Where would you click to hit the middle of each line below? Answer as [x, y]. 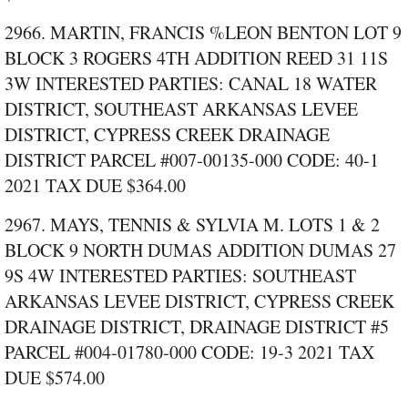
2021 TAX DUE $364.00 [95, 186]
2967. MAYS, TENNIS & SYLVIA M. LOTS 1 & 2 [192, 225]
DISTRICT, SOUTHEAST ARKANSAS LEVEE [181, 109]
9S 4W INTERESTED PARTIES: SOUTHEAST [180, 276]
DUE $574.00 [55, 378]
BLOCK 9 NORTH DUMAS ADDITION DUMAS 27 [200, 250]
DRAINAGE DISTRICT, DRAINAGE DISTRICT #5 [197, 327]
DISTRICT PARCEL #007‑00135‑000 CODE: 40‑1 [192, 160]
